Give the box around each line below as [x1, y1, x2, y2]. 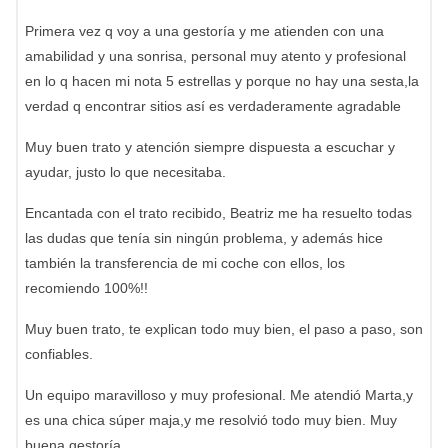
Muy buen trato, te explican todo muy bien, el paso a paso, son [25, 321, 423, 337]
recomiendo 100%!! [25, 280, 148, 296]
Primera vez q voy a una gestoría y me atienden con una [25, 23, 384, 39]
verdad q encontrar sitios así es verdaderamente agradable [25, 98, 401, 114]
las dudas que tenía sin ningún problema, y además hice [25, 230, 383, 246]
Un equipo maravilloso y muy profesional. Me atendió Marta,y [25, 387, 413, 403]
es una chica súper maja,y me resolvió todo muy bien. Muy [25, 412, 397, 428]
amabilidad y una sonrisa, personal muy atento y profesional [25, 48, 406, 64]
